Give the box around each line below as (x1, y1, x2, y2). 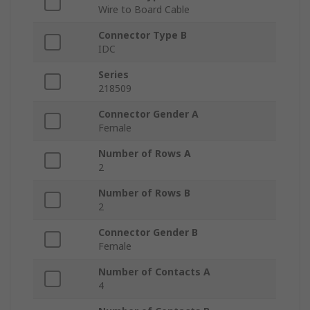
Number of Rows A (98, 147, 191, 161)
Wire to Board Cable (98, 3, 190, 17)
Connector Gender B (98, 226, 198, 239)
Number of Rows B (98, 186, 190, 200)
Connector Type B (98, 28, 187, 42)
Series (98, 68, 129, 82)
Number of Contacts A (98, 265, 210, 279)
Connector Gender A (98, 107, 199, 121)
